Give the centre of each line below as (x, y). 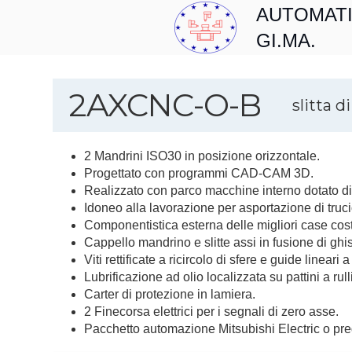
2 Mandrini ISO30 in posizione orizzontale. (202, 156)
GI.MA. (286, 40)
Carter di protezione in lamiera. (170, 294)
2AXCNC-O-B (165, 105)
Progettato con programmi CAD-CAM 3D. (199, 173)
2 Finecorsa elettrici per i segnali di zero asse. (212, 312)
